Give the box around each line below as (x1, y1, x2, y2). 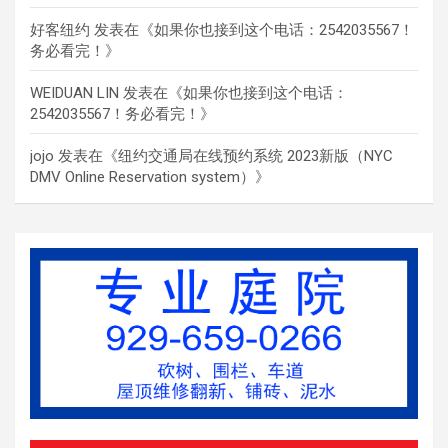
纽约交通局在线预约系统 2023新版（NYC (118, 146, 393, 165)
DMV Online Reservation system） (30, 167, 255, 186)
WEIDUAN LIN (30, 83, 119, 102)
